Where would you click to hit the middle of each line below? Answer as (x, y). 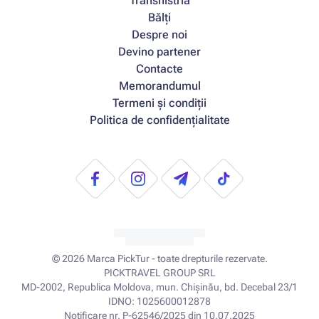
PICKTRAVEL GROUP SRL (159, 273)
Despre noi (159, 35)
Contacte (159, 69)
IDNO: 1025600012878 (159, 301)
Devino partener (159, 52)
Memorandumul (159, 86)
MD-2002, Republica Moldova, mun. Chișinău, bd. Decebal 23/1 (159, 287)
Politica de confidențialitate (159, 120)
